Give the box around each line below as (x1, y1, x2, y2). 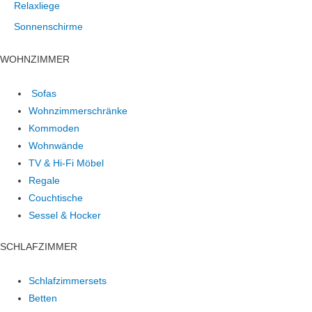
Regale (29, 175, 61, 186)
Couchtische (29, 192, 84, 203)
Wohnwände (29, 140, 84, 151)
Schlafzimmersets (29, 276, 107, 287)
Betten (29, 293, 58, 304)
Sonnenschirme (14, 22, 83, 33)
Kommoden (29, 123, 80, 134)
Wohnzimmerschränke (29, 105, 128, 116)
